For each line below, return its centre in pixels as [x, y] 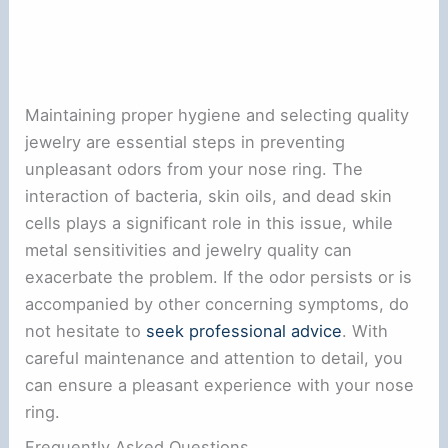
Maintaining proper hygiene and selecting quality [217, 115]
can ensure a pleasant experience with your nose [220, 385]
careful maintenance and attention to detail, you [214, 358]
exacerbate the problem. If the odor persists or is [219, 277]
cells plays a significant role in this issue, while [209, 223]
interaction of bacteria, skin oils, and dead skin [209, 196]
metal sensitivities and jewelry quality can [189, 250]
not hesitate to [86, 331]
